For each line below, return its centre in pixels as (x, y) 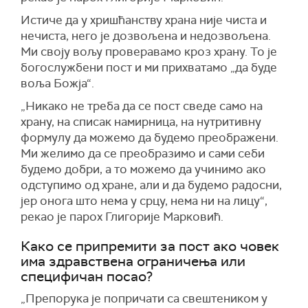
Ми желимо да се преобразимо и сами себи (143, 153)
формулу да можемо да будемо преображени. (150, 137)
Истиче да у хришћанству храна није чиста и (144, 20)
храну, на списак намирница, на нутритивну (141, 122)
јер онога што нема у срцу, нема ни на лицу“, (144, 201)
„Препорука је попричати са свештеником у (144, 298)
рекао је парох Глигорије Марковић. (122, 217)
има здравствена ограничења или (133, 261)
